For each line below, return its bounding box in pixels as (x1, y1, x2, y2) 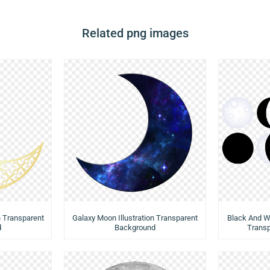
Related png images (81, 26, 189, 41)
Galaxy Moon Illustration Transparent (72, 213, 198, 223)
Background (115, 223, 155, 233)
